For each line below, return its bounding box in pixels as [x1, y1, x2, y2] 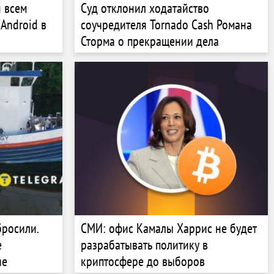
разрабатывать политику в [81, 235, 208, 253]
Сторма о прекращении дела [81, 32, 219, 50]
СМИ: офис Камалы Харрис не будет [81, 219, 257, 237]
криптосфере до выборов [81, 252, 205, 270]
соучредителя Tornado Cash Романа [81, 15, 252, 33]
